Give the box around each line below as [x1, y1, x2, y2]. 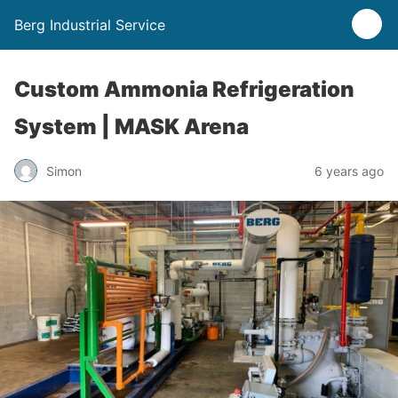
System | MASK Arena [14, 114, 249, 139]
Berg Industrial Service [14, 16, 165, 34]
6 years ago [314, 163, 384, 179]
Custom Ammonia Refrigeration [14, 76, 354, 102]
